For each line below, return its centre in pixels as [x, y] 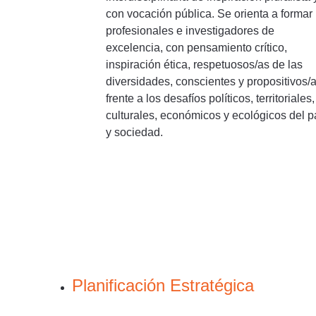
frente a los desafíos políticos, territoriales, [210, 98]
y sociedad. [134, 132]
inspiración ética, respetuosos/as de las [204, 64]
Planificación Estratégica [163, 286]
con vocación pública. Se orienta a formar [209, 13]
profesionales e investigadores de [190, 30]
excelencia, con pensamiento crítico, [196, 47]
